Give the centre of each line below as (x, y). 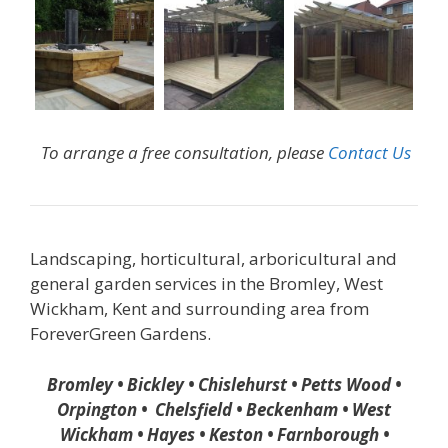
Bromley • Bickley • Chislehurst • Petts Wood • (224, 384)
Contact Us (369, 153)
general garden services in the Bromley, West (206, 284)
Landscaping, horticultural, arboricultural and (213, 259)
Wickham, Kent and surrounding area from (199, 309)
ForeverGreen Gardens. (120, 334)
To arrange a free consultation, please (184, 153)
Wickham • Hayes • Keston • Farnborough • (224, 434)
